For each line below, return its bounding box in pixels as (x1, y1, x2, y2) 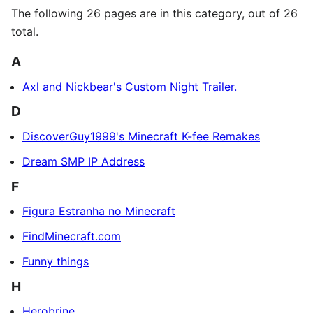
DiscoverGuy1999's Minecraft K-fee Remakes (22, 129, 260, 143)
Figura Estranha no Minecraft (22, 204, 175, 219)
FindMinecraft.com (22, 229, 121, 244)
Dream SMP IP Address (22, 154, 145, 168)
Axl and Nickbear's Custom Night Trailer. (22, 79, 237, 94)
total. (11, 24, 38, 38)
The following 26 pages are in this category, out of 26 (11, 6, 298, 20)
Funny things (22, 254, 89, 269)
